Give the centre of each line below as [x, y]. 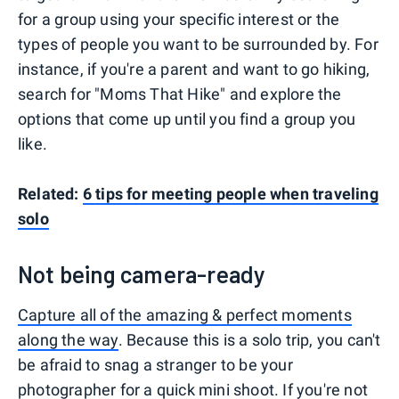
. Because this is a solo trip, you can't [249, 339]
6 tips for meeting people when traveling [230, 193]
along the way [68, 339]
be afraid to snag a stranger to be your [155, 364]
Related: [50, 193]
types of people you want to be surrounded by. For [198, 44]
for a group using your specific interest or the [179, 19]
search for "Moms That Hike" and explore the [180, 94]
